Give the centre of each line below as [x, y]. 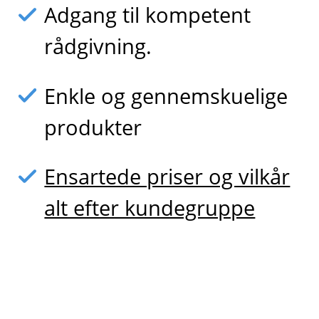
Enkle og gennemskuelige [166, 95]
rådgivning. [98, 46]
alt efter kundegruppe [150, 208]
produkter [93, 127]
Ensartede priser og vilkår [167, 177]
